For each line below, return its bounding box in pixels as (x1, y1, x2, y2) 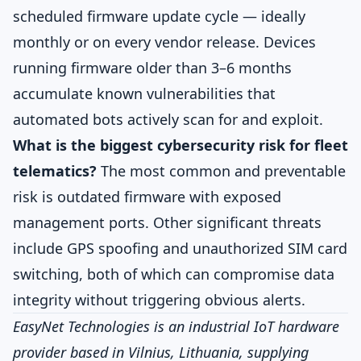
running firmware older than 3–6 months (13, 58, 292, 77)
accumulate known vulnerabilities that (13, 84, 276, 103)
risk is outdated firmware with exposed (13, 187, 281, 206)
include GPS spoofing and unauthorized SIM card (13, 239, 347, 258)
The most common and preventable (97, 161, 346, 180)
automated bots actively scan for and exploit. (13, 110, 323, 129)
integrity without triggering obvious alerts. (13, 290, 305, 309)
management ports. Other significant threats (13, 213, 322, 232)
